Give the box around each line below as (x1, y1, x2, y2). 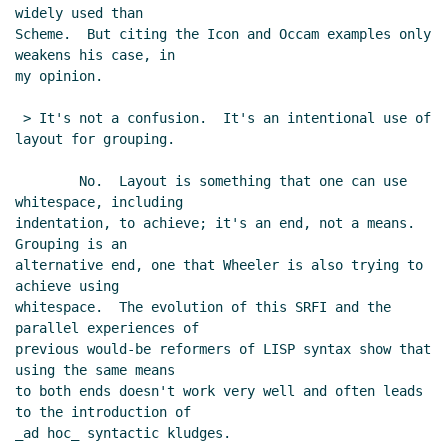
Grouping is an (15, 236, 127, 253)
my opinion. (15, 68, 103, 85)
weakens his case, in (15, 47, 175, 64)
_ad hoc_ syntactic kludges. (15, 425, 231, 442)
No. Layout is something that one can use (15, 173, 79, 190)
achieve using (15, 278, 119, 295)
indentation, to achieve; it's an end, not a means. (15, 215, 415, 232)
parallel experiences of (15, 320, 199, 337)
